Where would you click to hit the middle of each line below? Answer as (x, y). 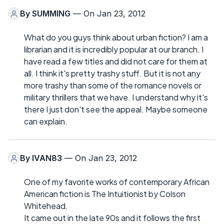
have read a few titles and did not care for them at (116, 61)
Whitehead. (46, 206)
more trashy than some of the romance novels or (113, 85)
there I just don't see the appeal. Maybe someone (116, 109)
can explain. (46, 121)
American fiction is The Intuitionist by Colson (105, 194)
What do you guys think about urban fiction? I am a (116, 37)
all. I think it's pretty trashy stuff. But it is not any (112, 73)
